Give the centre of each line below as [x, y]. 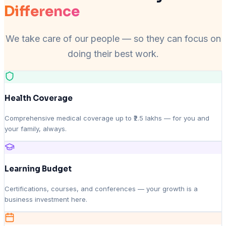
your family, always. [36, 129]
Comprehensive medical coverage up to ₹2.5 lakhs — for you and [107, 118]
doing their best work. [113, 54]
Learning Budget [38, 169]
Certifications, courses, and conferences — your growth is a [101, 189]
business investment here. [46, 200]
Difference [42, 12]
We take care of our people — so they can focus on [113, 39]
